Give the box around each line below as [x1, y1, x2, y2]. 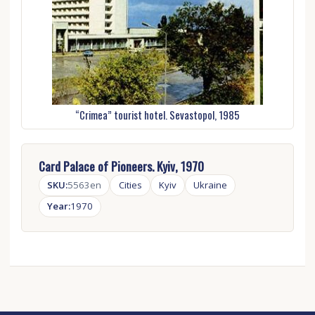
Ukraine [193, 179, 228, 192]
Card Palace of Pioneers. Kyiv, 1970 [38, 157, 204, 176]
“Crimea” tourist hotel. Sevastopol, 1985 [75, 107, 240, 123]
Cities [118, 179, 142, 192]
